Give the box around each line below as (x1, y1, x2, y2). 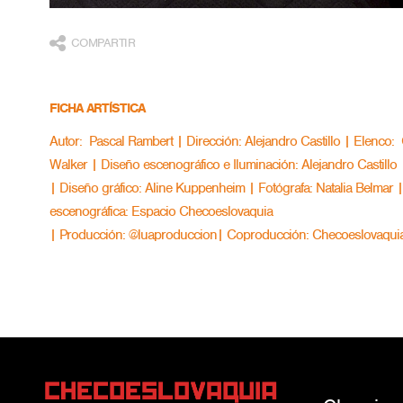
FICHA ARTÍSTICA (49, 100, 145, 117)
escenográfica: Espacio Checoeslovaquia (49, 202, 273, 221)
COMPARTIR (70, 35, 135, 51)
